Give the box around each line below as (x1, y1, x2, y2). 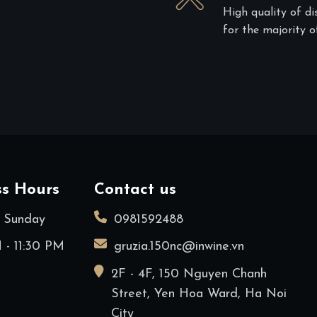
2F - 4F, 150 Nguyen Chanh (111, 267, 267, 282)
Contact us (94, 181, 177, 198)
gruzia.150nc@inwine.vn (114, 240, 245, 254)
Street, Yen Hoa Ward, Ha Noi (111, 287, 287, 301)
